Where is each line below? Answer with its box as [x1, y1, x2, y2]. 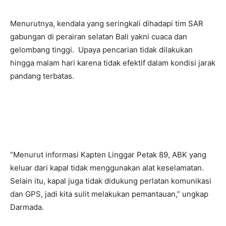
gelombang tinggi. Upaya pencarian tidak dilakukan [10, 45, 193, 55]
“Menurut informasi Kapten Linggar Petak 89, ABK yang [10, 150, 206, 160]
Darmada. [10, 202, 44, 212]
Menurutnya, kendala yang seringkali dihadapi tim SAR [10, 19, 203, 29]
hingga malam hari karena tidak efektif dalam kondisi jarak [10, 58, 215, 68]
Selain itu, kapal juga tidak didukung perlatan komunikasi [10, 176, 211, 186]
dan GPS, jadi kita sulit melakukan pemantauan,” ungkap [10, 189, 208, 199]
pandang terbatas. [10, 71, 74, 81]
